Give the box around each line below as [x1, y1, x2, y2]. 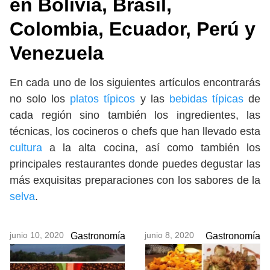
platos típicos [70, 92, 136, 105]
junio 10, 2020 [10, 230, 64, 240]
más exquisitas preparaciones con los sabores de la [10, 174, 260, 186]
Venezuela [10, 42, 104, 64]
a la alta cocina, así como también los [49, 141, 260, 154]
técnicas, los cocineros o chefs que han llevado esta [10, 125, 260, 137]
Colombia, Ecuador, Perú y [10, 17, 256, 40]
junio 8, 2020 [145, 230, 194, 240]
